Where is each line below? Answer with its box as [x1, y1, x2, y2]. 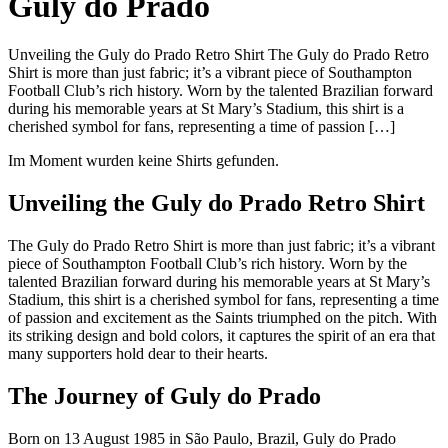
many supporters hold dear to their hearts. [8, 345, 268, 363]
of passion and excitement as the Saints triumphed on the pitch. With [8, 309, 437, 327]
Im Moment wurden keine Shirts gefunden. [8, 152, 279, 170]
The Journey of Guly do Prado [8, 383, 321, 410]
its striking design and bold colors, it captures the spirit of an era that [8, 327, 435, 345]
